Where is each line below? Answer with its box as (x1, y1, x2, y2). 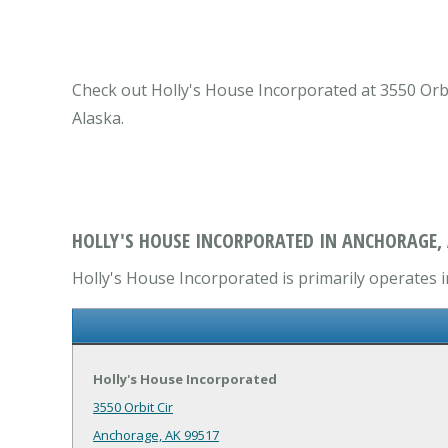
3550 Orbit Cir (93, 398, 173, 417)
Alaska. (72, 107, 124, 130)
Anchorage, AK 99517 (93, 426, 219, 445)
